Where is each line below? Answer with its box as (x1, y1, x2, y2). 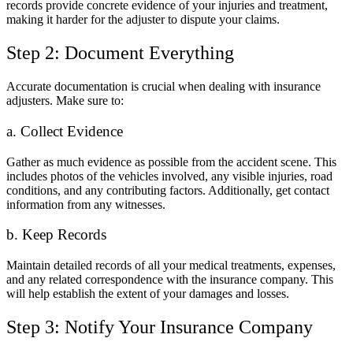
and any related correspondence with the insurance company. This (6, 272, 333, 286)
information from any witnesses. (6, 197, 165, 211)
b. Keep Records (6, 226, 106, 243)
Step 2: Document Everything (6, 43, 234, 64)
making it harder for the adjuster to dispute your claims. (6, 13, 280, 27)
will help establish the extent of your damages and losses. (6, 286, 289, 300)
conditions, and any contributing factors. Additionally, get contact (6, 183, 329, 197)
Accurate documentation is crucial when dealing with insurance (6, 80, 321, 94)
